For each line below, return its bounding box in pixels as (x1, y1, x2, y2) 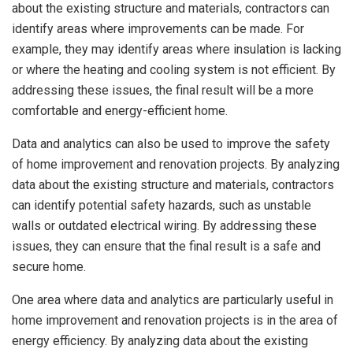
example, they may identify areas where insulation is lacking (12, 42, 341, 58)
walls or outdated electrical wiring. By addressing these (12, 218, 317, 234)
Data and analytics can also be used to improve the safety (12, 136, 330, 152)
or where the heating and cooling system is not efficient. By (12, 62, 336, 78)
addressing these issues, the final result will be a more (12, 83, 314, 98)
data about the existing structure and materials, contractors (12, 177, 334, 193)
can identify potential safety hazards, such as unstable (12, 198, 311, 214)
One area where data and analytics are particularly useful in (12, 292, 333, 308)
